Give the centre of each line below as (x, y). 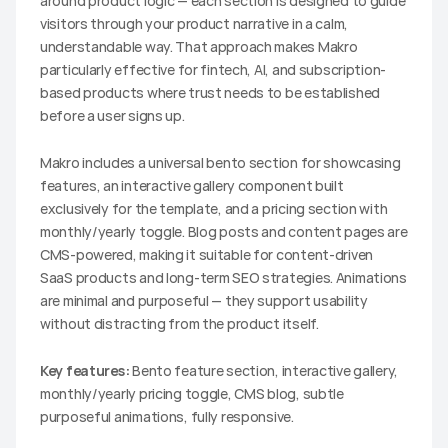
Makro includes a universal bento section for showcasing (220, 162)
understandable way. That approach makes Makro (199, 46)
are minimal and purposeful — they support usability (204, 300)
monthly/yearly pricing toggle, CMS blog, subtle (192, 393)
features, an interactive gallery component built (192, 185)
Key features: (85, 370)
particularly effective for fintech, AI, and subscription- (213, 69)
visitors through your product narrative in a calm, (194, 23)
